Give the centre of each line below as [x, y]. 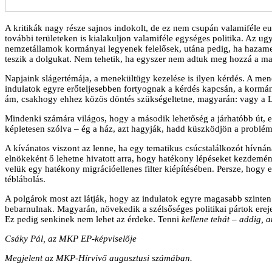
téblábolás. [25, 179]
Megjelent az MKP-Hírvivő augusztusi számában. [99, 258]
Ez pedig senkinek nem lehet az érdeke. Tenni [92, 219]
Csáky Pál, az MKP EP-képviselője [71, 238]
